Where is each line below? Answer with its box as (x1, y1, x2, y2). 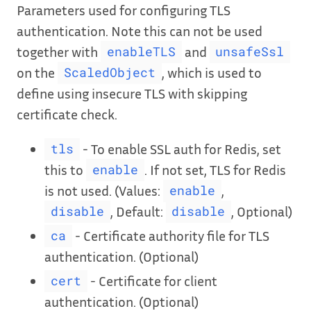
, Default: (110, 202, 166, 219)
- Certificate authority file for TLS (72, 226, 269, 244)
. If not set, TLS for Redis (144, 160, 286, 178)
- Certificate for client (87, 271, 217, 289)
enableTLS (106, 44, 176, 60)
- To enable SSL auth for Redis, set (79, 140, 281, 157)
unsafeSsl (215, 44, 285, 60)
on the (17, 63, 58, 81)
